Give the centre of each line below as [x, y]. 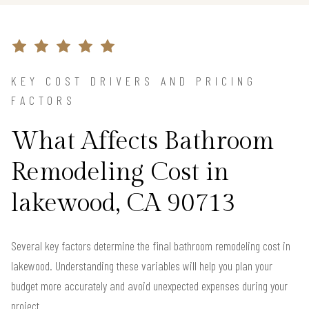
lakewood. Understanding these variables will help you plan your [142, 265]
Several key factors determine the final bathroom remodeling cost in [151, 245]
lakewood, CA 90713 [123, 203]
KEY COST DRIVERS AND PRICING [134, 80]
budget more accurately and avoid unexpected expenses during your [149, 285]
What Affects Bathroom [142, 141]
